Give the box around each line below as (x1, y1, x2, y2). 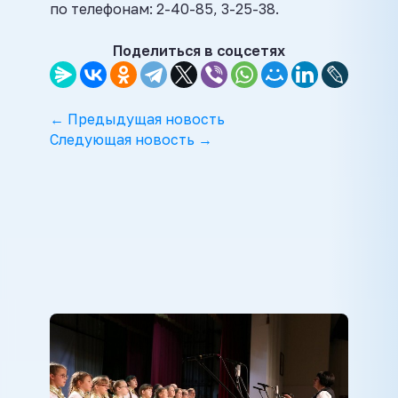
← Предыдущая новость (50, 110, 225, 129)
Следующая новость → (50, 131, 212, 149)
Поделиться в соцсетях (113, 42, 285, 60)
